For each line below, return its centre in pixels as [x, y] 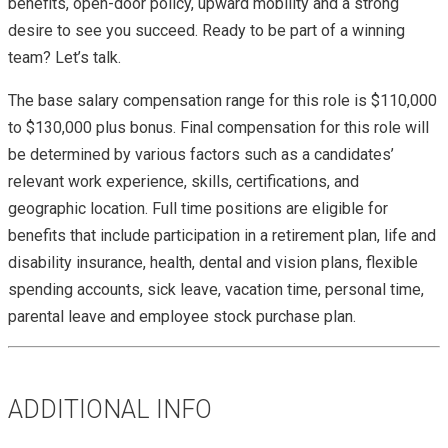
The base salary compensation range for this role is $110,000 [222, 100]
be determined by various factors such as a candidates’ [201, 154]
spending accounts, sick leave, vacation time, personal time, [216, 289]
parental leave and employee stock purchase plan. [182, 316]
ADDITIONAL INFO [110, 409]
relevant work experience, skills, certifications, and [183, 181]
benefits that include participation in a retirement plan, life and [222, 235]
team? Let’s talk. [64, 57]
